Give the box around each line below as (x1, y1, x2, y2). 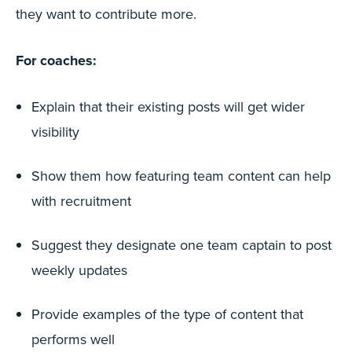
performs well (31, 329, 115, 349)
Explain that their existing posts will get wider (31, 97, 305, 116)
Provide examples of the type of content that (31, 304, 303, 324)
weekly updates (31, 260, 127, 280)
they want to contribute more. (16, 4, 196, 24)
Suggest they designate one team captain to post (31, 235, 332, 255)
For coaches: (16, 50, 97, 71)
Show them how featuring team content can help (31, 166, 331, 185)
